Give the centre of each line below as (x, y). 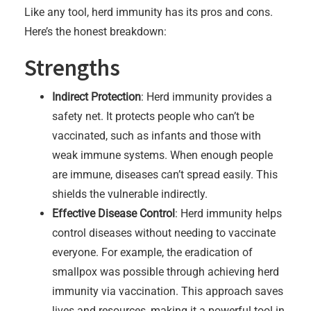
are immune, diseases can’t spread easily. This (165, 174)
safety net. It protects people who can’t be (153, 116)
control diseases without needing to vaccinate (164, 233)
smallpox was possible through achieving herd (166, 271)
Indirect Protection (96, 96)
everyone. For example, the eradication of (152, 252)
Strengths (72, 67)
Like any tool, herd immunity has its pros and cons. (149, 12)
